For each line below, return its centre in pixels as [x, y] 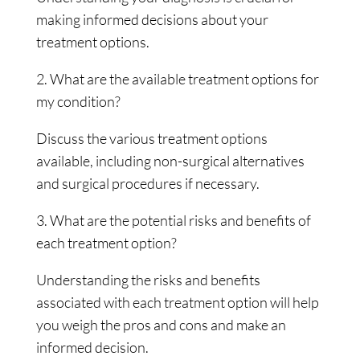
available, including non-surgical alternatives [170, 161]
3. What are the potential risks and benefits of [173, 220]
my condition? [78, 101]
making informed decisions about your [152, 19]
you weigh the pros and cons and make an [161, 325]
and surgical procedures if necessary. [147, 183]
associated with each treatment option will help [177, 302]
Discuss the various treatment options [151, 138]
